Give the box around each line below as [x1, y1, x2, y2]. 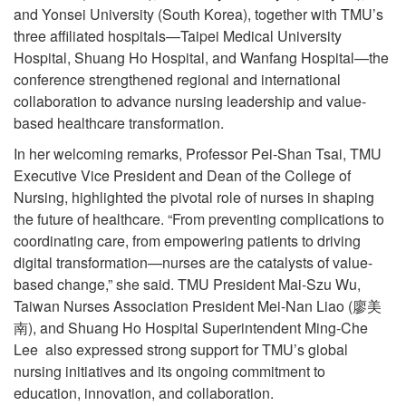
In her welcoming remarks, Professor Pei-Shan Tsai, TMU [14, 142, 382, 164]
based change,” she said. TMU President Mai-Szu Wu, [14, 273, 361, 295]
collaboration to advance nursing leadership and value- [14, 90, 366, 111]
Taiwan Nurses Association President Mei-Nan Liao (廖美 [14, 295, 382, 316]
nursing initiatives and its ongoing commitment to [14, 360, 325, 382]
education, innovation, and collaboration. [14, 382, 274, 403]
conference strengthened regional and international [14, 68, 341, 90]
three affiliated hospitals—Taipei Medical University [14, 24, 342, 46]
